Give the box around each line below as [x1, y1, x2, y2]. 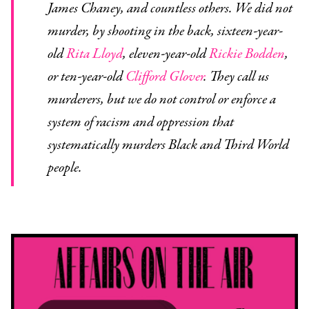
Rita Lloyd [66, 44, 123, 65]
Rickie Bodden [208, 44, 285, 65]
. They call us [203, 67, 269, 88]
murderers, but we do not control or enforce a [47, 90, 276, 110]
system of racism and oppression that [47, 112, 234, 133]
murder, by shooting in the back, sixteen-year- [47, 21, 283, 42]
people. [47, 158, 82, 179]
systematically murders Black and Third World [47, 135, 289, 156]
